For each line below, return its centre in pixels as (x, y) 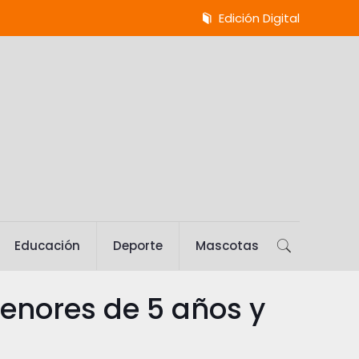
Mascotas (227, 246)
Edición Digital (257, 18)
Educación (47, 246)
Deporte (137, 246)
